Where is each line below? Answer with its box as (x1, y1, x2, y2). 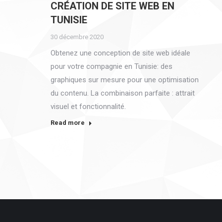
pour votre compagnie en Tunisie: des (51, 61, 172, 71)
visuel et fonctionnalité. (51, 102, 126, 111)
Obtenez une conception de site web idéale (51, 48, 190, 57)
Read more (51, 118, 85, 126)
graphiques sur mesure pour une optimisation (51, 75, 199, 84)
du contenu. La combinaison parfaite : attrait (51, 88, 195, 98)
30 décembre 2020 (51, 33, 104, 41)
